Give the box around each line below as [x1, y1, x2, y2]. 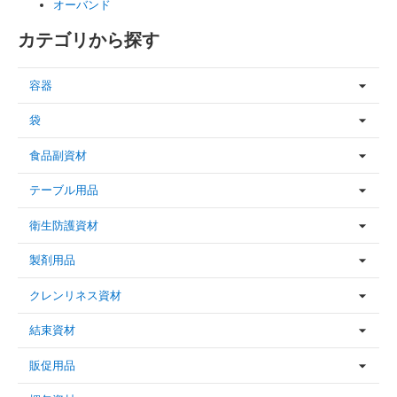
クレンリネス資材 [29, 288, 121, 302]
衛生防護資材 [29, 218, 98, 232]
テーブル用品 [29, 183, 98, 198]
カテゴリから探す [18, 29, 160, 50]
